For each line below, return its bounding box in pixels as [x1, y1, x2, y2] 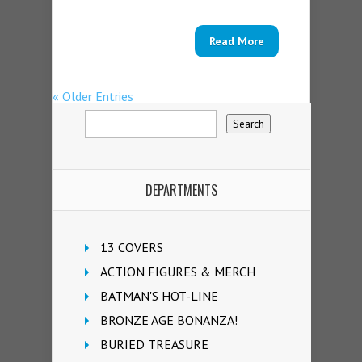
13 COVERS [100, 239, 163, 256]
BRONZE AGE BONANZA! [100, 312, 238, 329]
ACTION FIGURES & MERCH [100, 263, 255, 280]
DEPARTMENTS [145, 180, 217, 200]
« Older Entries [53, 88, 133, 105]
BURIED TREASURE [100, 336, 208, 353]
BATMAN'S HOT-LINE [100, 288, 218, 305]
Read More [209, 34, 264, 49]
